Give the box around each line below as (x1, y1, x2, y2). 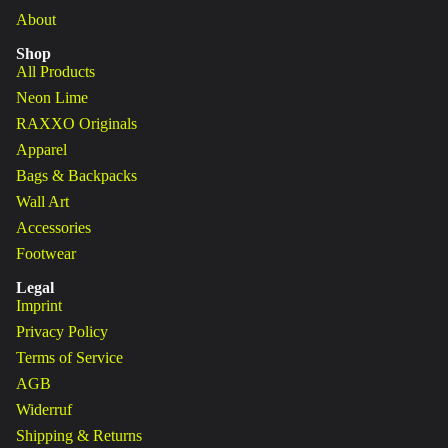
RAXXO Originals (16, 115, 137, 132)
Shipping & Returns (16, 427, 142, 444)
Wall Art (16, 193, 69, 210)
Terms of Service (16, 349, 123, 366)
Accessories (16, 219, 91, 236)
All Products (16, 63, 95, 80)
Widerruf (16, 401, 72, 418)
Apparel (16, 141, 67, 158)
